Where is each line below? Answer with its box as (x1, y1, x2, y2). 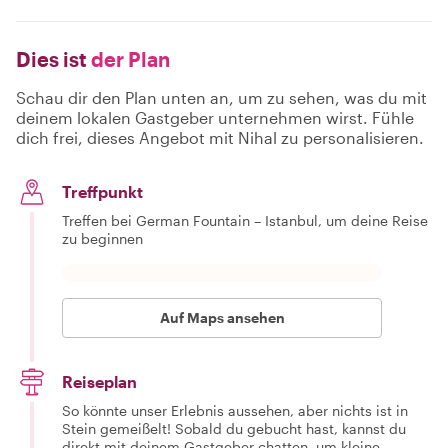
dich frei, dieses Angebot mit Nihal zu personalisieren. (16, 128, 424, 147)
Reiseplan (62, 372, 137, 391)
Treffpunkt (62, 182, 143, 201)
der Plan (87, 47, 170, 71)
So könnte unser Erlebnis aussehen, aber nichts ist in (62, 402, 408, 419)
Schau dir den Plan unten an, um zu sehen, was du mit (16, 88, 427, 107)
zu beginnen (62, 230, 143, 247)
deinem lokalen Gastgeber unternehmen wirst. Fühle (16, 108, 414, 127)
